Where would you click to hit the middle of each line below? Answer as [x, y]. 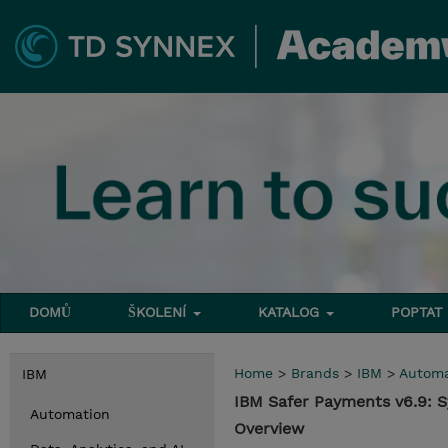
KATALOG [291, 312]
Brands [315, 373]
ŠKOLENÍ [160, 312]
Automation [70, 414]
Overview [269, 428]
